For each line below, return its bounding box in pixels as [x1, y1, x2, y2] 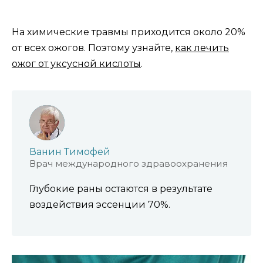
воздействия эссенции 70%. [29, 199, 170, 211]
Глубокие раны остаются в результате [29, 183, 213, 195]
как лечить [175, 42, 229, 54]
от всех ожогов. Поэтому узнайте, [12, 42, 175, 54]
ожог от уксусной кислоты [12, 58, 141, 70]
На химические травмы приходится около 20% [12, 26, 245, 38]
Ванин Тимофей [29, 146, 110, 158]
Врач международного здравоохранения [29, 158, 228, 170]
